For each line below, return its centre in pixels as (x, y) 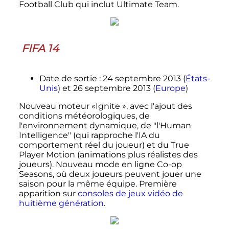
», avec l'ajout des (157, 106)
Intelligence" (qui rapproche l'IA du (89, 135)
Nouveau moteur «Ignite (69, 106)
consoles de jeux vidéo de (130, 194)
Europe (170, 88)
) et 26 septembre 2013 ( (106, 88)
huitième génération (61, 203)
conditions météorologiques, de (84, 116)
